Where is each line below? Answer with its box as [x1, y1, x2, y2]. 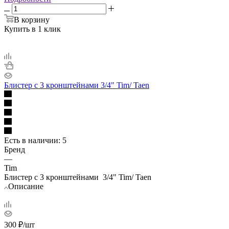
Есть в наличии [4, 135, 58, 145]
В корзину [14, 15, 50, 24]
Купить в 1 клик [4, 24, 61, 33]
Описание [8, 181, 43, 191]
